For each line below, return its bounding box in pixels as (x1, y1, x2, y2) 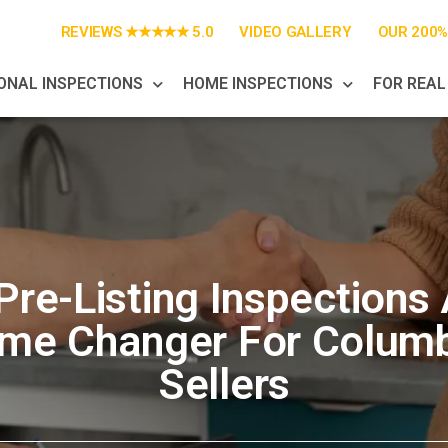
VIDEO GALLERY (239, 23, 352, 42)
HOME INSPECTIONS (182, 74, 333, 93)
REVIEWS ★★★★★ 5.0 (60, 23, 214, 42)
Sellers (158, 359, 290, 409)
